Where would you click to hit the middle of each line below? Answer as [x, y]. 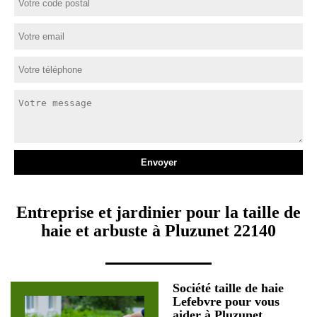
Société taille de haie [228, 288]
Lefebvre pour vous [226, 301]
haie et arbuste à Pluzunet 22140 [158, 231]
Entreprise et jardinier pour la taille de [158, 212]
